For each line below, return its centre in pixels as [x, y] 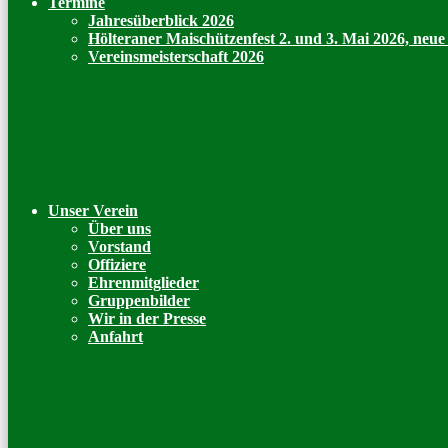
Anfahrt [115, 336]
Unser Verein [93, 210]
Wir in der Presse [147, 318]
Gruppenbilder [139, 300]
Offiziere [117, 264]
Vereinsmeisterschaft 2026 [176, 56]
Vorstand [119, 246]
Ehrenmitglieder [143, 282]
